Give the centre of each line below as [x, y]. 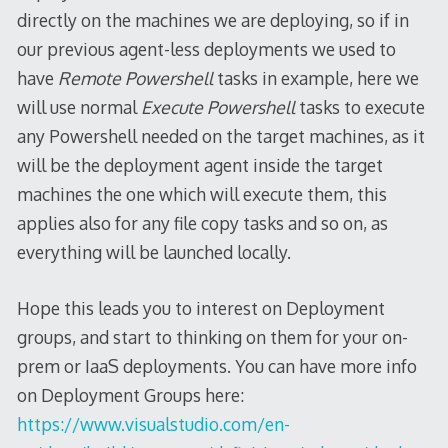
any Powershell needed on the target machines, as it [220, 136]
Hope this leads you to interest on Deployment [200, 307]
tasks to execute [361, 107]
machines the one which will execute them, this [201, 194]
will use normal [78, 107]
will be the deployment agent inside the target [199, 165]
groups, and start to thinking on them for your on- [212, 336]
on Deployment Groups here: [130, 394]
